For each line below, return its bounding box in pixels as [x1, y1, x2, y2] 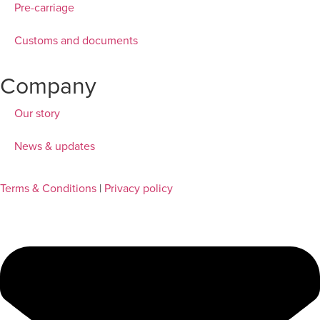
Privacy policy [104, 179, 173, 196]
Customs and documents [14, 31, 138, 48]
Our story [14, 104, 60, 121]
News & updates [14, 137, 95, 154]
